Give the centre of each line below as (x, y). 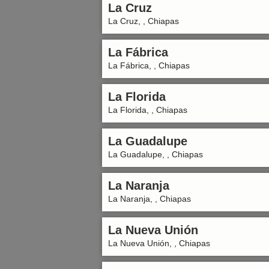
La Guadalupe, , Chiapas (156, 154)
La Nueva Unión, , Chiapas (159, 243)
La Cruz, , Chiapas (144, 21)
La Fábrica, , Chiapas (149, 65)
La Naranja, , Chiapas (150, 199)
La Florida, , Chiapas (148, 110)
